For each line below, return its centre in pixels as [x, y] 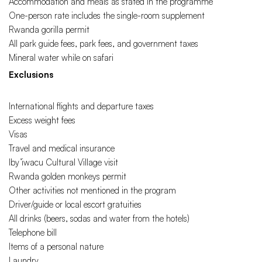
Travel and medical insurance [62, 149]
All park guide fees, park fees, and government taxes [104, 44]
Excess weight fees [42, 120]
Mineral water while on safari [61, 58]
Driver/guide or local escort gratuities [75, 205]
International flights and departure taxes [81, 106]
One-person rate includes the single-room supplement [107, 16]
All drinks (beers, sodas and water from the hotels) [99, 219]
